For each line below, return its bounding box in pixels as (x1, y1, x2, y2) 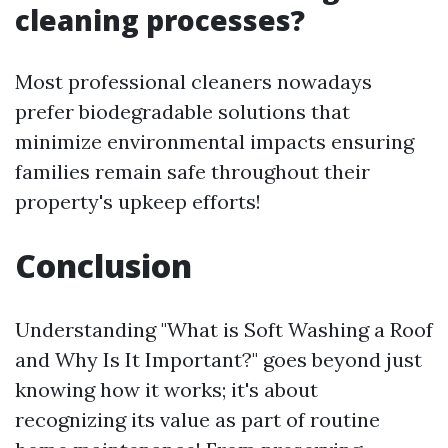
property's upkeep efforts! (15, 189, 261, 214)
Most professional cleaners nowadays (15, 69, 372, 94)
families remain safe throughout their (15, 159, 370, 184)
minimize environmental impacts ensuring (15, 129, 414, 154)
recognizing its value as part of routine (15, 407, 380, 432)
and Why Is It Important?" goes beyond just (15, 347, 422, 372)
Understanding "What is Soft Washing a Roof (15, 317, 433, 342)
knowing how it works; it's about (15, 377, 318, 402)
